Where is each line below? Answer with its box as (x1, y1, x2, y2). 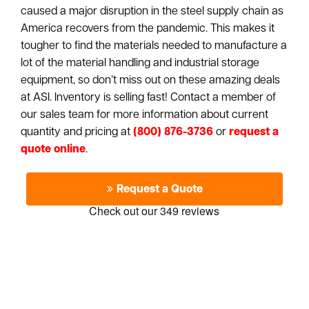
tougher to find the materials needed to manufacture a (21, 41, 288, 52)
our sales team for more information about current (21, 110, 269, 121)
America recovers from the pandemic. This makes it (21, 23, 275, 34)
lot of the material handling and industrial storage (21, 58, 260, 69)
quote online (21, 144, 86, 155)
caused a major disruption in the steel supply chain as (21, 6, 284, 17)
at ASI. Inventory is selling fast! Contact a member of (21, 92, 277, 103)
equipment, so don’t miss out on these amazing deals (21, 75, 281, 86)
